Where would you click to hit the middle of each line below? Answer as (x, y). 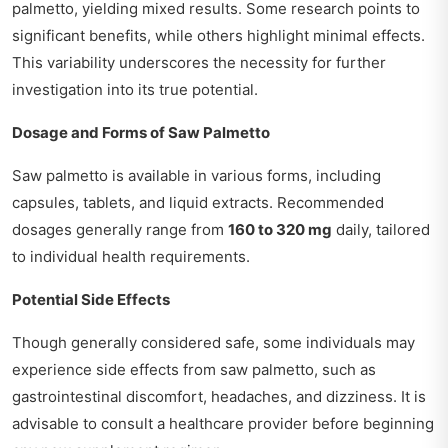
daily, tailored (381, 229)
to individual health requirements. (131, 256)
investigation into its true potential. (135, 89)
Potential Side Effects (91, 299)
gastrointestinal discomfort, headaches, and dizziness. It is (219, 396)
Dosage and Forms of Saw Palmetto (141, 132)
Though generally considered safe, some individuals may (213, 342)
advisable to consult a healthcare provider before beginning (223, 423)
